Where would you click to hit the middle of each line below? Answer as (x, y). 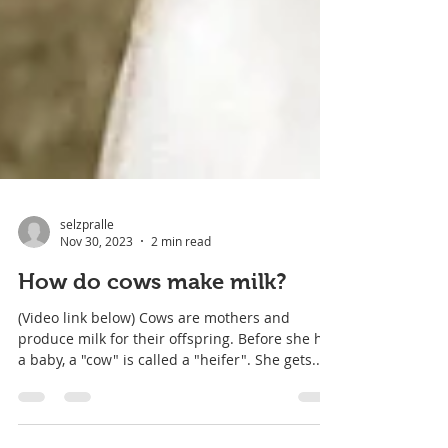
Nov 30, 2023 (96, 291)
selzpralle (87, 273)
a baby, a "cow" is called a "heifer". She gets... (171, 409)
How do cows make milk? (152, 331)
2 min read (181, 291)
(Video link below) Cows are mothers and (154, 367)
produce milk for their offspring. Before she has (178, 388)
